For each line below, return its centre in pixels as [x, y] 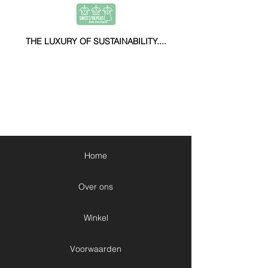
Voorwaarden [96, 249]
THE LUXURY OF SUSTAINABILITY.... [96, 41]
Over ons [96, 187]
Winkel [96, 218]
